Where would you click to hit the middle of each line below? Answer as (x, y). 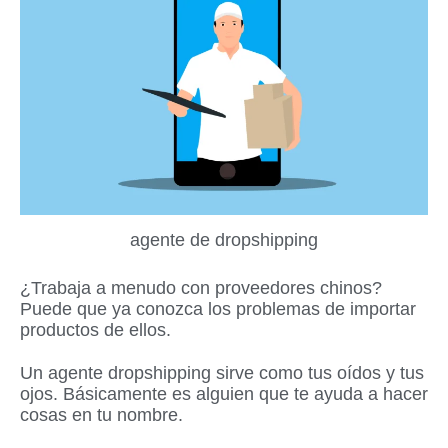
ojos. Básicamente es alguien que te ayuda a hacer (224, 394)
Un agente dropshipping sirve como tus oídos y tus (222, 373)
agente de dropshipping (224, 239)
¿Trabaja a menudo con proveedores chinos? (201, 287)
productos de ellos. (95, 329)
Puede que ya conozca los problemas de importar (218, 308)
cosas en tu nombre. (101, 415)
